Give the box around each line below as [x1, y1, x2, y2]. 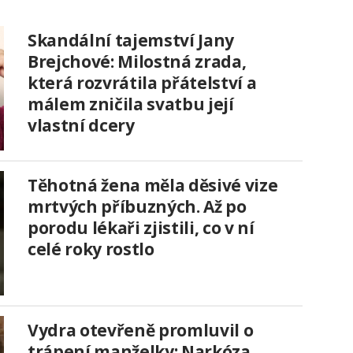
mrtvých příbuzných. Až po [28, 195, 247, 217]
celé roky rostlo [28, 237, 154, 260]
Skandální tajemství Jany [28, 28, 234, 51]
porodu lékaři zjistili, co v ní [28, 216, 255, 239]
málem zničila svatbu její [28, 92, 234, 115]
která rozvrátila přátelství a [28, 71, 257, 94]
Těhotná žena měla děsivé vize [28, 173, 278, 196]
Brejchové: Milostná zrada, [28, 50, 247, 72]
